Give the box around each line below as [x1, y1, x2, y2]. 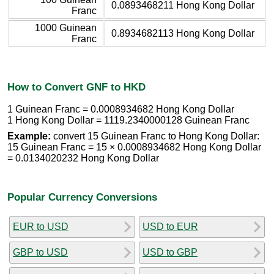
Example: [7, 131, 51, 142]
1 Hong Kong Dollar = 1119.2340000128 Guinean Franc [7, 115, 250, 126]
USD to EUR [143, 221, 198, 232]
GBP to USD [13, 246, 68, 257]
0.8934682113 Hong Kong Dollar [111, 28, 254, 39]
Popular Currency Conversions [7, 190, 157, 203]
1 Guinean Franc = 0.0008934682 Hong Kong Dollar [7, 104, 234, 115]
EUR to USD [13, 221, 68, 232]
